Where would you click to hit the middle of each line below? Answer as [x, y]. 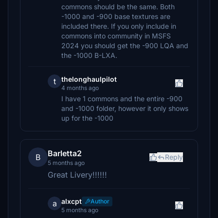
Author [100, 201]
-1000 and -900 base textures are [116, 16]
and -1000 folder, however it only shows [125, 108]
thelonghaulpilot [89, 79]
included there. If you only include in [119, 26]
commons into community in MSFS [116, 36]
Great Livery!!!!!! [77, 175]
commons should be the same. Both [118, 7]
